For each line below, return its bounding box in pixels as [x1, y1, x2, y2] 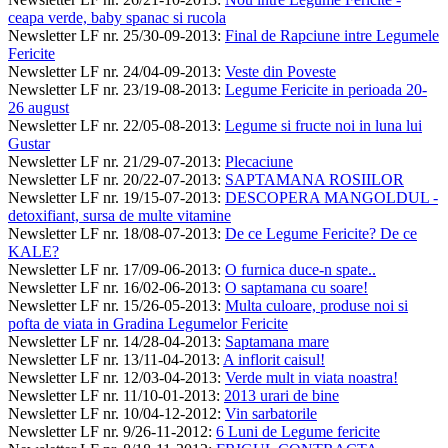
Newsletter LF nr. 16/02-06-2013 [8, 278, 217, 296]
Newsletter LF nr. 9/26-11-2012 [8, 422, 208, 440]
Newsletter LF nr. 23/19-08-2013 [8, 80, 217, 98]
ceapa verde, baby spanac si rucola [8, 8, 226, 26]
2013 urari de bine [224, 386, 339, 404]
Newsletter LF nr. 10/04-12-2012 [8, 404, 217, 422]
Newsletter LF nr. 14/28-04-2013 [8, 332, 217, 350]
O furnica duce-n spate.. [225, 260, 376, 278]
